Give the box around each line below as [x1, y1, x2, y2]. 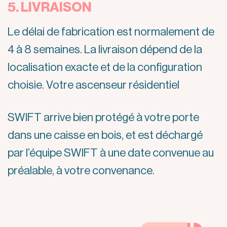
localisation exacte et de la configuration [8, 61, 202, 73]
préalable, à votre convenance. [8, 165, 155, 176]
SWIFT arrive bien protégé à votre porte [8, 111, 199, 123]
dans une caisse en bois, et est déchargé [8, 129, 203, 141]
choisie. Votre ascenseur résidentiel [8, 79, 179, 91]
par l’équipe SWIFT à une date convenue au [8, 147, 214, 159]
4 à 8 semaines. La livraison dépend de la [8, 44, 202, 55]
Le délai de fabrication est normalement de [8, 26, 214, 37]
